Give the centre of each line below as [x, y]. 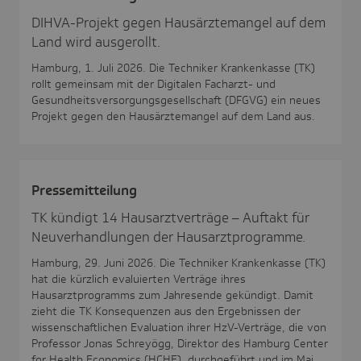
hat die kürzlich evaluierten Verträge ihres [139, 278]
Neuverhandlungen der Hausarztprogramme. [169, 237]
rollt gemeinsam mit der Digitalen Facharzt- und [154, 83]
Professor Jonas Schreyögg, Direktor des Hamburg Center [180, 343]
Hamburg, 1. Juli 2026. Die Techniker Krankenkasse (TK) [173, 67]
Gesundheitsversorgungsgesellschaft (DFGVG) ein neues [176, 100]
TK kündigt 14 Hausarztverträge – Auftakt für [170, 217]
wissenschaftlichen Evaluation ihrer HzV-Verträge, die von [179, 327]
